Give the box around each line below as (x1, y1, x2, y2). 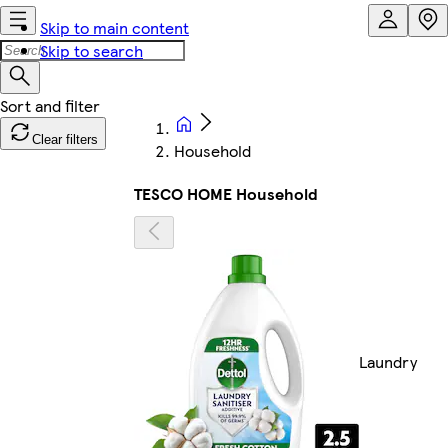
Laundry (359, 349, 417, 373)
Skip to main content (40, 16, 189, 39)
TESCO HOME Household (134, 182, 318, 205)
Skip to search (40, 39, 143, 62)
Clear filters (32, 132, 98, 147)
